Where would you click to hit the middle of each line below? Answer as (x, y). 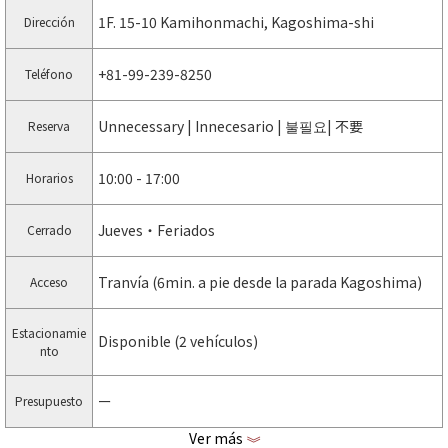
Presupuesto (49, 400)
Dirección (49, 21)
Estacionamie (49, 332)
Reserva (49, 125)
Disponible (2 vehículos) (178, 340)
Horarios (49, 177)
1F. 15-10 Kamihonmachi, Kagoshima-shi (236, 21)
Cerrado (49, 229)
